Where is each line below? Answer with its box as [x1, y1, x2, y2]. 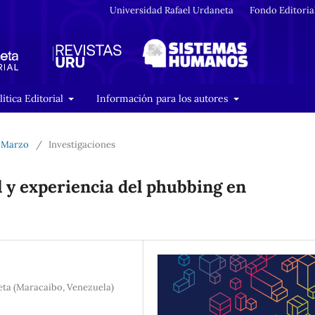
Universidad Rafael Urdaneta [110, 4, 234, 16]
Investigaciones [49, 138, 115, 150]
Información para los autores [96, 91, 231, 105]
